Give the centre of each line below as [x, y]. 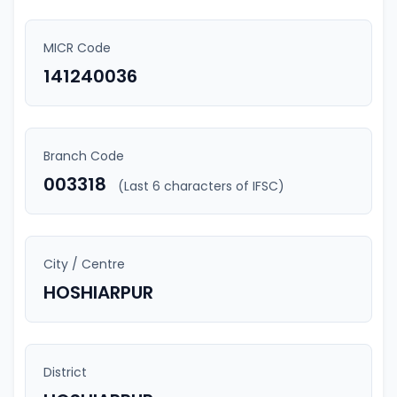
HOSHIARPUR [98, 292]
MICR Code [77, 48]
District [65, 372]
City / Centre [84, 264]
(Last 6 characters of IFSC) [201, 186]
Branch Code [84, 156]
